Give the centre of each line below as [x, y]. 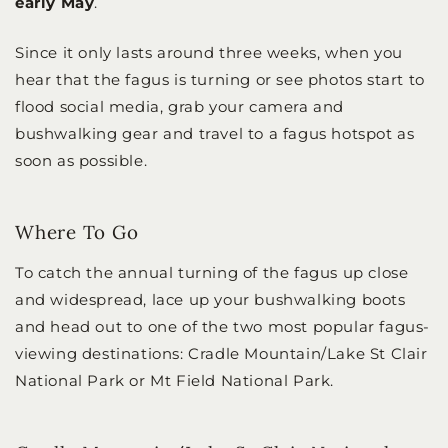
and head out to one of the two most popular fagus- [223, 327]
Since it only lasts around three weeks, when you [209, 52]
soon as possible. [81, 160]
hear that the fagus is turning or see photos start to [220, 79]
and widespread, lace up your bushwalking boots [210, 300]
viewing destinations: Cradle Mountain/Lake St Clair [221, 354]
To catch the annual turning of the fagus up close [212, 273]
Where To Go [77, 232]
